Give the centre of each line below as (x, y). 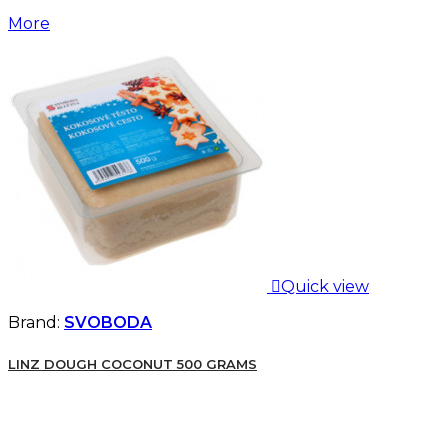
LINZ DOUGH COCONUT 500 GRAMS (132, 363)
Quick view (325, 286)
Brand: (36, 322)
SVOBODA (108, 322)
